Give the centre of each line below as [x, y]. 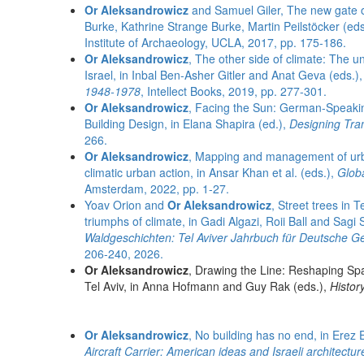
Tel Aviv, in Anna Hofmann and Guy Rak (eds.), [207, 286]
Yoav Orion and [124, 205]
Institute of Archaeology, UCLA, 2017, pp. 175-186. [215, 42]
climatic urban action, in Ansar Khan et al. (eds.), [211, 172]
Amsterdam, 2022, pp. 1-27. [157, 188]
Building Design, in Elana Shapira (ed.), [187, 123]
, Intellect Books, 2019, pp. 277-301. [234, 91]
